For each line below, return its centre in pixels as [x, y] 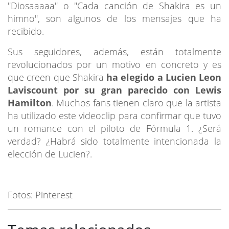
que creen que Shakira [57, 77]
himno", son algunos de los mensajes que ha [114, 18]
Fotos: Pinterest [40, 194]
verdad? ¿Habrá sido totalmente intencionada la [114, 141]
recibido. [26, 31]
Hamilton [30, 102]
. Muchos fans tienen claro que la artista [136, 102]
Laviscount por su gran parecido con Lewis [114, 90]
